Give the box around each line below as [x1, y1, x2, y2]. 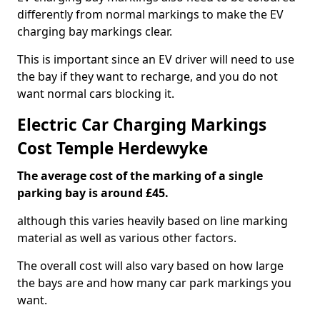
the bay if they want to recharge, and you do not [17, 69, 278, 84]
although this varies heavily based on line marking [17, 213, 288, 229]
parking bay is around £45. [17, 185, 169, 201]
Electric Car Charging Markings [17, 114, 266, 136]
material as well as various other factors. [17, 230, 236, 246]
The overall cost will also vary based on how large [17, 258, 284, 274]
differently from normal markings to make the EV [17, 6, 284, 22]
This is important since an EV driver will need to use [17, 51, 294, 67]
